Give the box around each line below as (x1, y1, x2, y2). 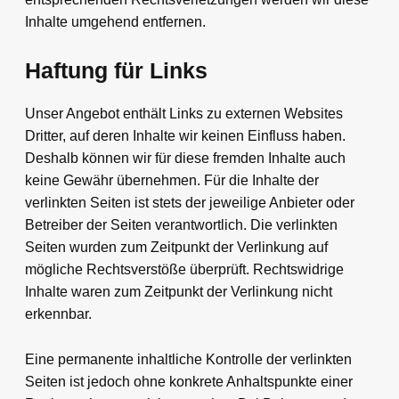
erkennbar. (25, 306, 92, 322)
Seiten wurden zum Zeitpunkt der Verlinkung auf (25, 240, 328, 256)
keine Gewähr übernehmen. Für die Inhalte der (25, 173, 319, 189)
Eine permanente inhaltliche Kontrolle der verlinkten (25, 352, 352, 368)
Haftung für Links (25, 57, 208, 83)
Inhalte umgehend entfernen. (25, 14, 206, 30)
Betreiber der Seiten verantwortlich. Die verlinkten (25, 217, 338, 233)
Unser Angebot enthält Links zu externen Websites (25, 106, 343, 122)
